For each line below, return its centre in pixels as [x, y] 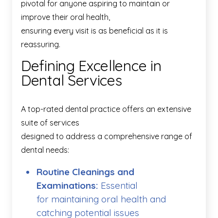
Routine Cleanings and [85, 172]
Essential [118, 186]
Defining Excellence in [91, 66]
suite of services [50, 123]
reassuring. [41, 45]
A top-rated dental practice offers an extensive [106, 109]
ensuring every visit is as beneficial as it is [94, 31]
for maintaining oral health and [101, 199]
